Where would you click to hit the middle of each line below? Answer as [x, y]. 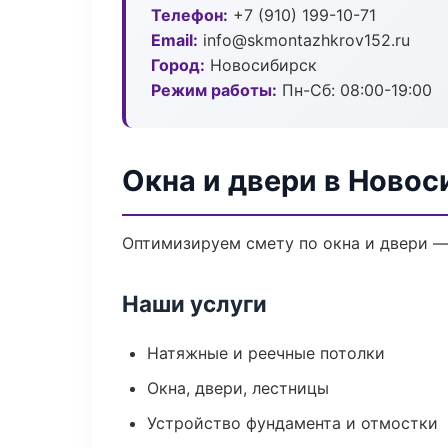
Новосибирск [261, 65]
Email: [174, 40]
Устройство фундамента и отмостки [292, 423]
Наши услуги [194, 303]
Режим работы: [214, 90]
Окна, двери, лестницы [238, 388]
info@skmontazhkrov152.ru [304, 40]
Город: [178, 65]
